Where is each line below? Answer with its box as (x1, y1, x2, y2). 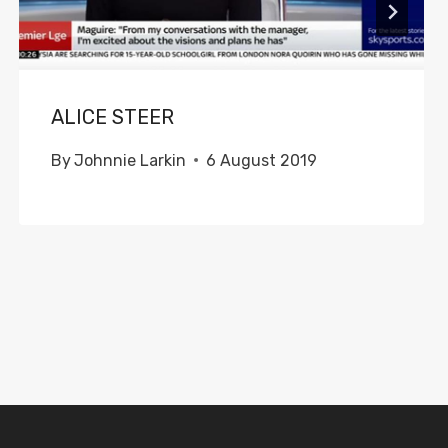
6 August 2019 (205, 150, 317, 170)
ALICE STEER (50, 104, 174, 129)
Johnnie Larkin (73, 150, 186, 170)
